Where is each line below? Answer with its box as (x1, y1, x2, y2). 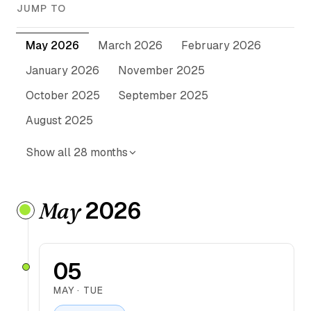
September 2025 (119, 88, 208, 103)
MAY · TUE (53, 284, 103, 296)
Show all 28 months (26, 145, 128, 160)
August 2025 (26, 113, 93, 128)
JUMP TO (17, 2, 66, 15)
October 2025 (26, 88, 100, 103)
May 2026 (26, 38, 79, 53)
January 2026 (26, 63, 99, 78)
